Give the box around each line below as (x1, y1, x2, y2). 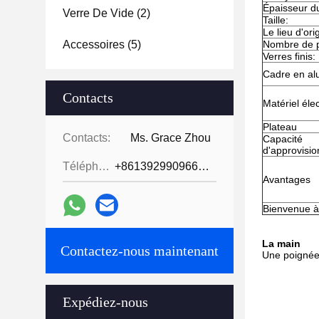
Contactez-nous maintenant (61, 243, 219, 258)
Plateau (263, 121, 297, 132)
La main (262, 238, 300, 249)
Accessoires (63, 38, 125, 51)
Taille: (263, 14, 288, 26)
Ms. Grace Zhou (130, 132, 211, 144)
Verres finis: (263, 51, 315, 62)
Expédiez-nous (63, 294, 148, 310)
